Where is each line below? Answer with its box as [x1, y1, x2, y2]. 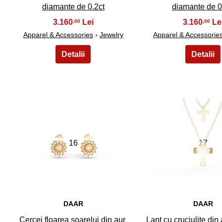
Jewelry [99, 30, 123, 39]
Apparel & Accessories [23, 30, 93, 39]
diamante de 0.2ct [42, 2, 105, 11]
